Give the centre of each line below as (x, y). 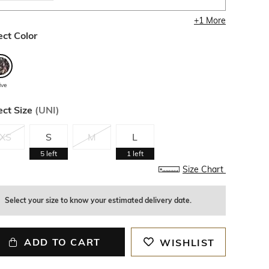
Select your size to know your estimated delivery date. (98, 200)
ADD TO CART (62, 242)
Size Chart (204, 169)
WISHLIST (188, 243)
